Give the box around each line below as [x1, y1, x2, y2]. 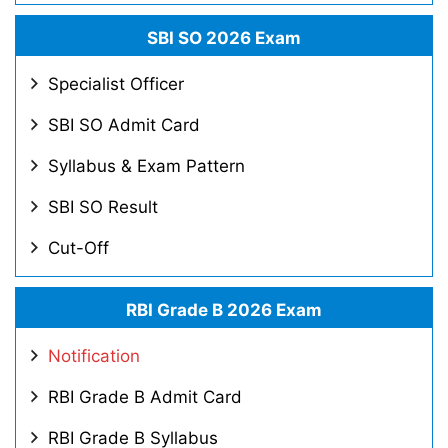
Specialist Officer [48, 74, 184, 94]
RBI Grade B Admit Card [48, 387, 242, 407]
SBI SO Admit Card [48, 115, 200, 135]
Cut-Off [48, 238, 109, 258]
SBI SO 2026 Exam [147, 28, 301, 48]
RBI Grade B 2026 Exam [126, 300, 322, 320]
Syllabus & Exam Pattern [48, 156, 245, 176]
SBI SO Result [48, 197, 158, 217]
